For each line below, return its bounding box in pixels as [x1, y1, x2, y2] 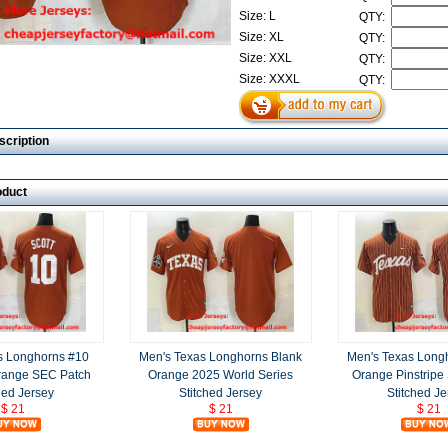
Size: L [238, 8, 279, 23]
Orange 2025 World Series [148, 367, 293, 382]
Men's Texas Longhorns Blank [139, 349, 302, 364]
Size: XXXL [238, 71, 303, 86]
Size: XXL [238, 50, 295, 65]
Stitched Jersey [179, 385, 262, 400]
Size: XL [238, 29, 287, 44]
